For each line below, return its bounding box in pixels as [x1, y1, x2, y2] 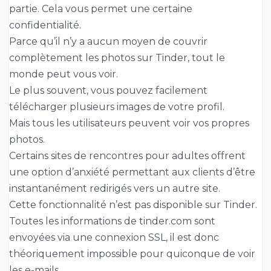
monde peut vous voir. [9, 68, 118, 80]
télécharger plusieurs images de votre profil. [9, 101, 224, 113]
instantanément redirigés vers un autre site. [9, 183, 220, 195]
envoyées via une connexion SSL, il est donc [9, 232, 219, 244]
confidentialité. [9, 19, 81, 31]
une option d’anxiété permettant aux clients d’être [9, 166, 255, 178]
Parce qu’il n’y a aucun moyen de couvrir [9, 36, 207, 48]
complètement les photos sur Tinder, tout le [9, 52, 225, 64]
